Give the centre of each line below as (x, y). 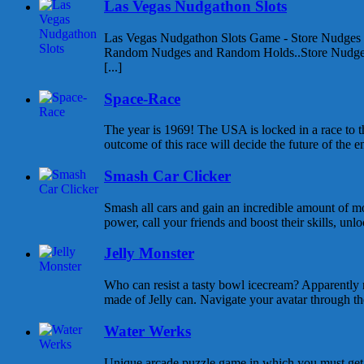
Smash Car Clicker (167, 175)
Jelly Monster (149, 253)
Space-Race (142, 98)
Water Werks (147, 331)
